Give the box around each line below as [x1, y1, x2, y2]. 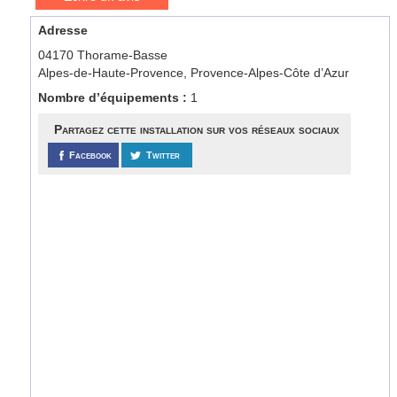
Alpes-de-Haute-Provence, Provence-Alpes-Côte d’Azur [38, 66, 350, 80]
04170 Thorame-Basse [38, 48, 168, 62]
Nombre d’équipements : [38, 90, 191, 105]
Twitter [146, 150, 181, 160]
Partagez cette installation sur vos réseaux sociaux [53, 122, 339, 136]
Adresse [38, 23, 89, 37]
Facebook [69, 150, 113, 160]
